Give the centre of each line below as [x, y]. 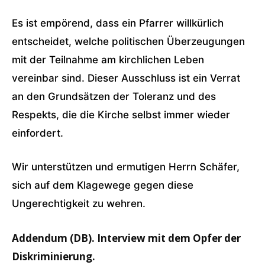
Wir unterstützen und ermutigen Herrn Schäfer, [126, 167]
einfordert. [38, 133]
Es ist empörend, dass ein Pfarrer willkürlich [118, 23]
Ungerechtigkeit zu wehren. [79, 203]
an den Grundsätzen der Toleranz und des [114, 96]
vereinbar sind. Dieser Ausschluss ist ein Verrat [126, 78]
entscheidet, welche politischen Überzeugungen [128, 41]
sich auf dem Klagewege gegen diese [103, 185]
